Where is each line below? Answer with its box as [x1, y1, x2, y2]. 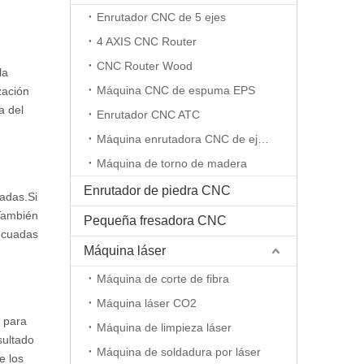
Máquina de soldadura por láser [97, 345, 261, 358]
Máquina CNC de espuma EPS [97, 84, 255, 97]
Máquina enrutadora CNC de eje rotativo [258, 132, 269, 145]
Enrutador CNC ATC [97, 108, 200, 121]
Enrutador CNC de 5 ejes [97, 11, 226, 24]
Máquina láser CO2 [97, 297, 197, 310]
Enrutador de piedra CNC [84, 184, 231, 197]
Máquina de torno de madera [97, 157, 247, 170]
